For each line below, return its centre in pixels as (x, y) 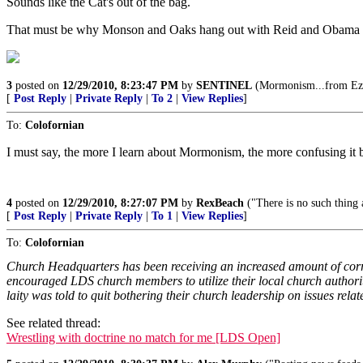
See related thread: (53, 323)
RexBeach (220, 203)
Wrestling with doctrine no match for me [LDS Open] (143, 337)
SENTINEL (224, 85)
